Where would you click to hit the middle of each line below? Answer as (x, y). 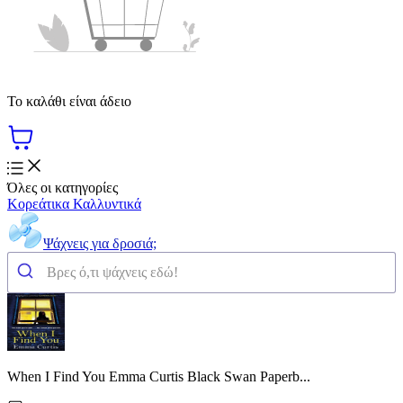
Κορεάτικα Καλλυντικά (74, 203)
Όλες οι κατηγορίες (63, 187)
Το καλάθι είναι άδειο (69, 101)
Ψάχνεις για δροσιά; (100, 243)
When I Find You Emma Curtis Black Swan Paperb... (159, 376)
